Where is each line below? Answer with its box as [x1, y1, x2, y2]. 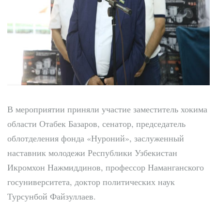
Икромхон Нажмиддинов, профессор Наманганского [7, 161, 204, 173]
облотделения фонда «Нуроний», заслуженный [7, 132, 184, 144]
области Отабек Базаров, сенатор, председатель [7, 117, 186, 129]
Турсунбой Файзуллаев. [7, 190, 96, 202]
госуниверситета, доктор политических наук [7, 175, 175, 187]
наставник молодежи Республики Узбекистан [7, 146, 177, 158]
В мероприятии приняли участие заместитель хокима [7, 103, 207, 115]
